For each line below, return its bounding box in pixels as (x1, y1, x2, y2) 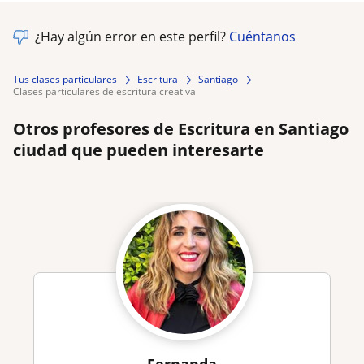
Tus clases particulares (13, 72, 117, 87)
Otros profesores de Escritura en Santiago (13, 118, 349, 141)
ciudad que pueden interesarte (13, 139, 264, 162)
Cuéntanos (229, 28, 296, 46)
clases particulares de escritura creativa (19, 84, 196, 99)
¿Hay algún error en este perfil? (35, 28, 229, 46)
